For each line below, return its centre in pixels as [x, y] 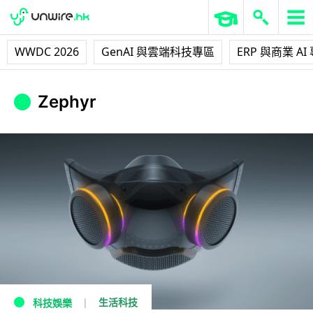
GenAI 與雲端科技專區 [158, 52]
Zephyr [67, 102]
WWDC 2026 [47, 52]
